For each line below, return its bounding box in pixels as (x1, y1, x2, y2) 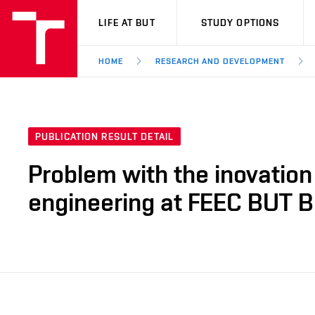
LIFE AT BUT (98, 17, 155, 28)
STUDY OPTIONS (200, 17, 280, 28)
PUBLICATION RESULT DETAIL (35, 131, 174, 143)
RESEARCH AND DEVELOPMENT (155, 56, 285, 66)
